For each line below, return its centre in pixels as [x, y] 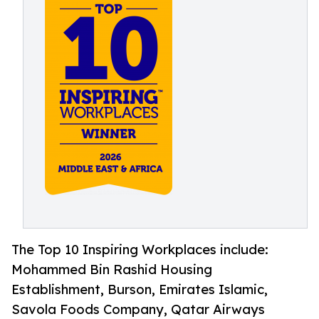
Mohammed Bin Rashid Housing [112, 270]
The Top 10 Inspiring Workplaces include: [140, 250]
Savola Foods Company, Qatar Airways [138, 309]
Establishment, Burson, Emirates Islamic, [140, 289]
